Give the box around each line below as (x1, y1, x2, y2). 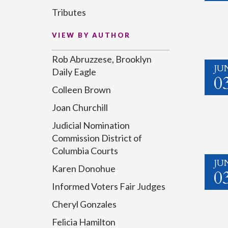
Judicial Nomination (52, 120, 130, 131)
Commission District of (52, 132, 142, 144)
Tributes (52, 7, 86, 18)
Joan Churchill (52, 102, 108, 113)
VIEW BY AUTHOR (52, 31, 131, 39)
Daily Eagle (52, 66, 96, 77)
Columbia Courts (52, 145, 118, 156)
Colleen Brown (52, 84, 111, 95)
